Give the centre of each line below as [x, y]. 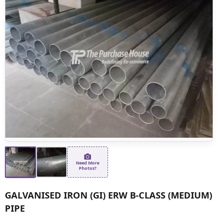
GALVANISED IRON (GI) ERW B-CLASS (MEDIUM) [109, 195]
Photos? [88, 168]
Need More [88, 163]
